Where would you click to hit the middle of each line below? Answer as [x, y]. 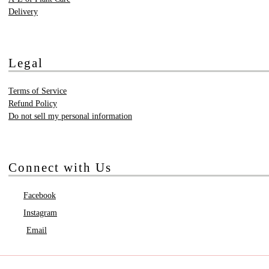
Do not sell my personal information [70, 116]
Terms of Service [38, 91]
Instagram [40, 213]
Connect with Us [60, 167]
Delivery [23, 11]
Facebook [40, 195]
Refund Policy [33, 103]
